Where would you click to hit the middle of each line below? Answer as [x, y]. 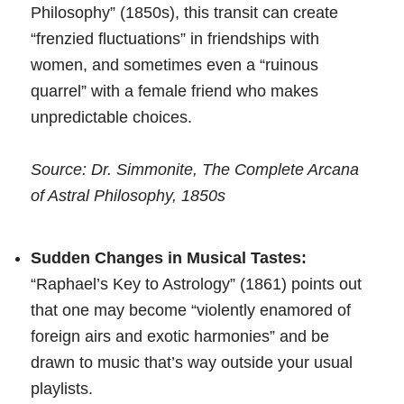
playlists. [62, 388]
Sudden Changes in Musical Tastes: [169, 257]
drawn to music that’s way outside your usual [192, 362]
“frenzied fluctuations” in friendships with [175, 38]
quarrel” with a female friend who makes [174, 91]
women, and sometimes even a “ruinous [174, 64]
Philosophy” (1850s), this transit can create [184, 12]
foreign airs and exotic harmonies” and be [180, 336]
